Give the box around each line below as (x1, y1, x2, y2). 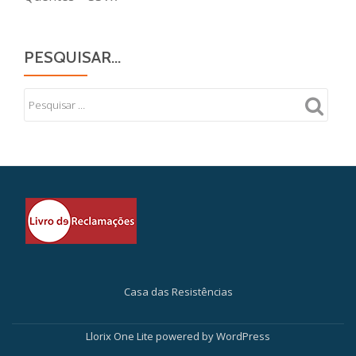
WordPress (216, 329, 270, 343)
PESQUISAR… (24, 47, 121, 67)
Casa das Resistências (123, 284, 233, 299)
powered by (156, 329, 216, 343)
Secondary (11, 297, 139, 332)
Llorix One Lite (86, 329, 156, 343)
